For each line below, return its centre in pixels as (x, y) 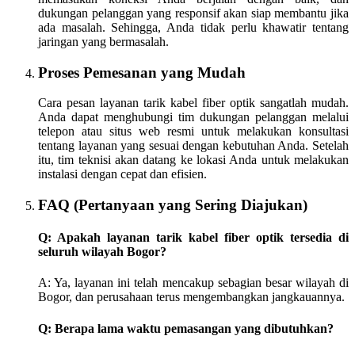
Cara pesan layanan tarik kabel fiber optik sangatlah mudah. (193, 103)
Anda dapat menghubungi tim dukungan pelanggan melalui (193, 117)
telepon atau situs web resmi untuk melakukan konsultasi (193, 132)
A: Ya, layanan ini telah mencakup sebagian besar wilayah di (193, 283)
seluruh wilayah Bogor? (102, 252)
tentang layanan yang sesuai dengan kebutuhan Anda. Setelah (193, 146)
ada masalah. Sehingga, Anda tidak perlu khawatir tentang (193, 27)
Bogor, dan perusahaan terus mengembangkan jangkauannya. (191, 297)
